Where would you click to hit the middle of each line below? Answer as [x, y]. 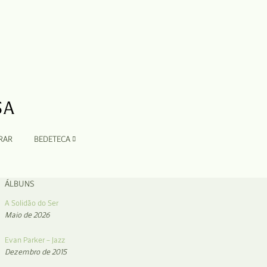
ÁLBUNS [20, 184]
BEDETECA [53, 139]
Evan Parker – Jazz [35, 240]
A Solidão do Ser [32, 203]
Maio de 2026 [27, 215]
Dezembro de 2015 [36, 252]
